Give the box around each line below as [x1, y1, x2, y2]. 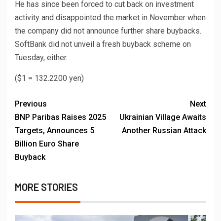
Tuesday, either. [15, 53, 68, 63]
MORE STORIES [15, 181, 78, 193]
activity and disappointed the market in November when [15, 13, 206, 23]
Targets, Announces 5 [15, 126, 94, 136]
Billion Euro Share [15, 139, 79, 149]
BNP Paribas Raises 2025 [15, 112, 106, 122]
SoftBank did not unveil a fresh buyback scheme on [15, 39, 191, 49]
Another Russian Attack [122, 126, 206, 136]
